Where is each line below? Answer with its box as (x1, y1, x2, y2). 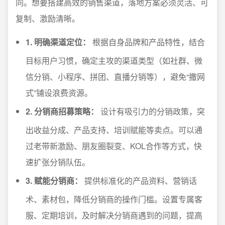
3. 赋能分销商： (26, 175, 82, 186)
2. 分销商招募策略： (26, 105, 98, 117)
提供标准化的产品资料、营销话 (82, 175, 197, 186)
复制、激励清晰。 (16, 13, 80, 24)
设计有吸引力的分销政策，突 (98, 105, 205, 117)
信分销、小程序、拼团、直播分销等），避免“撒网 (26, 71, 205, 82)
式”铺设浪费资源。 (26, 87, 92, 98)
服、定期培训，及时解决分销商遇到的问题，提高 (26, 209, 202, 221)
